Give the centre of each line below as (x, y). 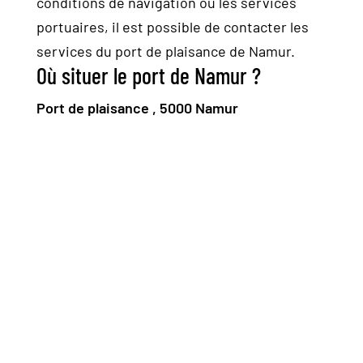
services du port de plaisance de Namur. (166, 51)
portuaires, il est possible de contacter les (173, 27)
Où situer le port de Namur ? (149, 75)
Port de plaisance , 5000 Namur (137, 108)
